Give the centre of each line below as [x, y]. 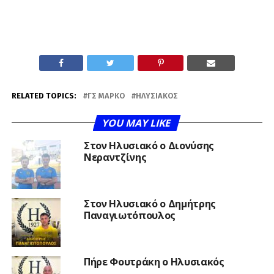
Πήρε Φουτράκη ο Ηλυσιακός [154, 262]
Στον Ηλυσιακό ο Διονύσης [149, 146]
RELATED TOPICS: [44, 96]
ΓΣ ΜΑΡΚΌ [106, 96]
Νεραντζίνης [115, 157]
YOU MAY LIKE [137, 123]
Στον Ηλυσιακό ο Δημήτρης [150, 204]
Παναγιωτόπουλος [130, 216]
